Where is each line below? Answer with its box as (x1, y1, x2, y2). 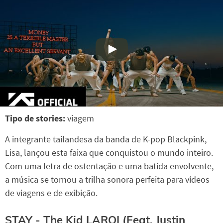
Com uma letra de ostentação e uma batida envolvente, (5, 160, 214, 172)
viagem (67, 112, 94, 124)
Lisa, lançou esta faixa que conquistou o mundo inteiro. (5, 146, 213, 158)
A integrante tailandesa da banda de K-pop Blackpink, (5, 133, 207, 145)
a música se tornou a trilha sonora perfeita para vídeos (5, 173, 210, 185)
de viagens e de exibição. (5, 187, 98, 199)
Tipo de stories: (5, 112, 67, 124)
